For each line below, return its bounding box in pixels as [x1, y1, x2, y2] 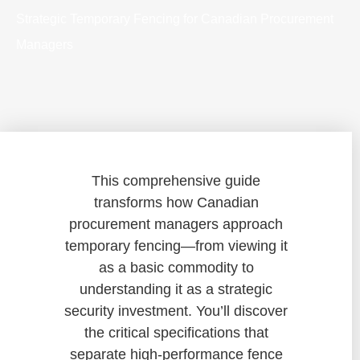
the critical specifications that [84, 324, 268, 341]
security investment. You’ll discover [64, 302, 288, 319]
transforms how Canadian [93, 194, 259, 211]
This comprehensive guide [92, 172, 260, 189]
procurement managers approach [69, 215, 283, 232]
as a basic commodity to [98, 259, 254, 276]
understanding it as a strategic [80, 280, 272, 297]
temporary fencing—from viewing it [64, 237, 288, 254]
